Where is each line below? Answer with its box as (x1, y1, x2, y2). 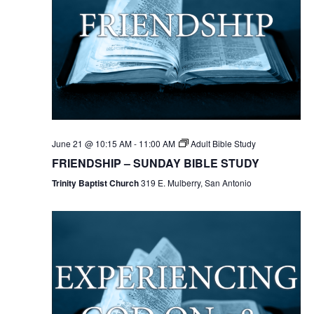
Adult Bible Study (190, 137, 256, 150)
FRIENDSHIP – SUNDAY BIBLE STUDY (51, 155, 259, 172)
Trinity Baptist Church (51, 177, 141, 190)
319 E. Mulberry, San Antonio (140, 177, 252, 189)
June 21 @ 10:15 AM (51, 137, 132, 150)
